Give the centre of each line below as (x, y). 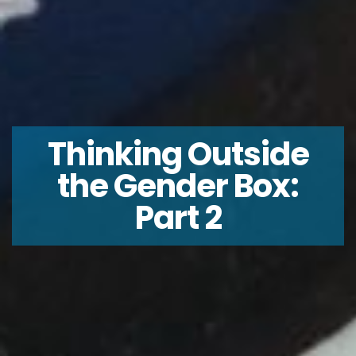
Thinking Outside (178, 154)
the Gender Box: (178, 186)
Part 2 (178, 218)
